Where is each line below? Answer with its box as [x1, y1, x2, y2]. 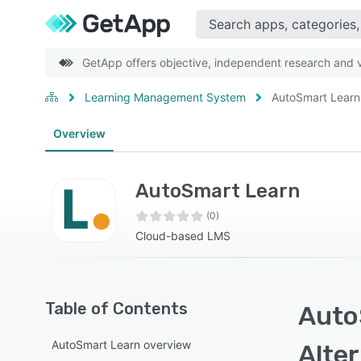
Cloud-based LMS [135, 229, 230, 243]
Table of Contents [45, 299, 188, 318]
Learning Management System [85, 90, 246, 104]
